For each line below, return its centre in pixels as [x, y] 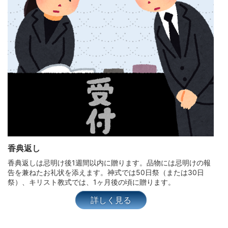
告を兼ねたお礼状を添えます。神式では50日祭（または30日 [106, 172]
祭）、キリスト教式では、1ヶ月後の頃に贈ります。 [91, 182]
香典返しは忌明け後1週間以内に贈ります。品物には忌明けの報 [109, 162]
